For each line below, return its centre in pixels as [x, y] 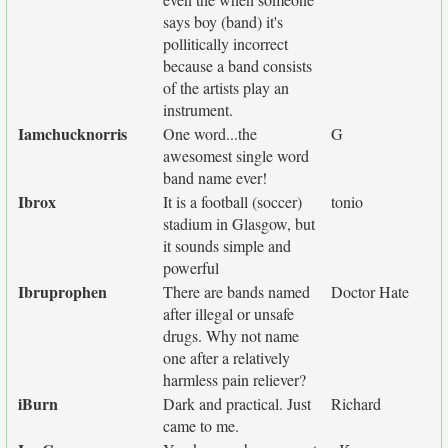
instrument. [198, 109]
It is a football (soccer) [232, 201]
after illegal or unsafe [228, 313]
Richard [356, 403]
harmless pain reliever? [234, 379]
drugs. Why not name [231, 335]
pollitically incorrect [225, 43]
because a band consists [237, 65]
